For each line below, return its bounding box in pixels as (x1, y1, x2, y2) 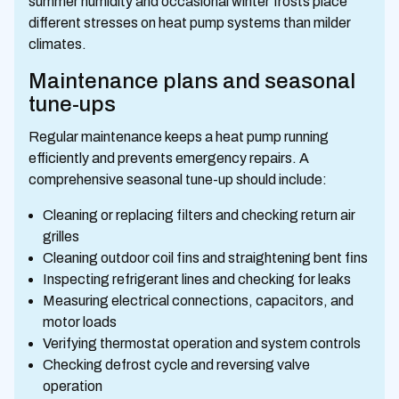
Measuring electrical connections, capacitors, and (43, 292, 354, 308)
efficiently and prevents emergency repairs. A (28, 150, 309, 166)
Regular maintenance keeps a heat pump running (28, 128, 329, 144)
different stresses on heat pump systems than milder (28, 14, 351, 30)
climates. (28, 36, 86, 52)
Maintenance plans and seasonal (28, 69, 355, 93)
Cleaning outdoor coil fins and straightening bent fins (43, 249, 368, 265)
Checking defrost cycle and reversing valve (43, 356, 310, 372)
